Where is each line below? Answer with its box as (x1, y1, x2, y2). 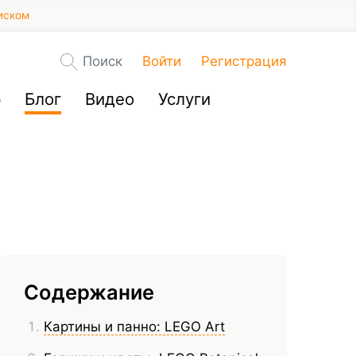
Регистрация (201, 52, 287, 69)
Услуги (158, 89, 211, 109)
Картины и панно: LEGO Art (44, 319, 226, 335)
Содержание (24, 280, 155, 305)
